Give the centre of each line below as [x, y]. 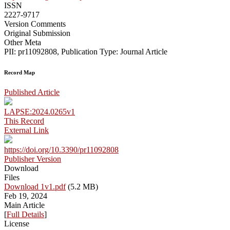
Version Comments [35, 24]
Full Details [25, 215]
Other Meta [23, 42]
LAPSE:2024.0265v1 [40, 112]
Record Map [20, 72]
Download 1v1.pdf [35, 187]
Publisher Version [33, 159]
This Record [24, 121]
